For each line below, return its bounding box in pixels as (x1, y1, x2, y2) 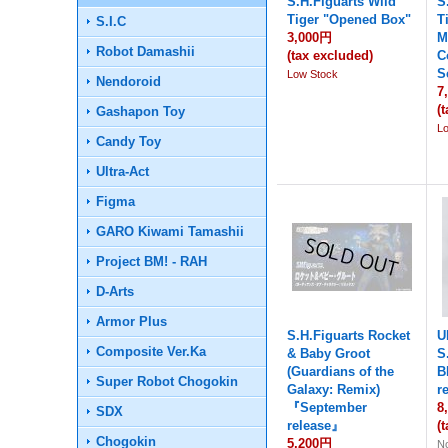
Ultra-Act (96, 164, 150, 179)
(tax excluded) (287, 48, 374, 63)
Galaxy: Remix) (287, 382, 381, 397)
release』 (287, 418, 345, 433)
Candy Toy (96, 134, 162, 149)
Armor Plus (96, 314, 168, 329)
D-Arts (96, 284, 135, 299)
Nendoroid (96, 74, 162, 89)
